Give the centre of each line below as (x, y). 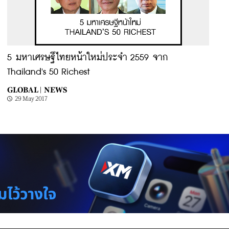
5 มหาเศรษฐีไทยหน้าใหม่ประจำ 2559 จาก (88, 58)
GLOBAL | (24, 90)
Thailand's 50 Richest (49, 72)
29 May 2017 (31, 99)
